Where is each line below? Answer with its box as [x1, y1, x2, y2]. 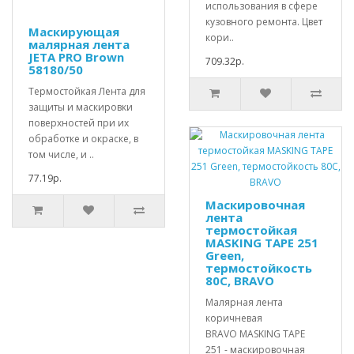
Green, [205, 247, 244, 263]
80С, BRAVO [205, 272, 274, 288]
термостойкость [205, 259, 312, 276]
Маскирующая [28, 23, 119, 40]
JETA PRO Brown [28, 48, 124, 65]
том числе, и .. [28, 147, 94, 161]
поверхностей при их [28, 115, 129, 130]
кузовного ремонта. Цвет [205, 14, 322, 28]
